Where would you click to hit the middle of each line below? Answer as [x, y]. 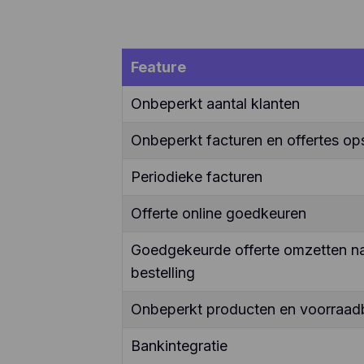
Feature [158, 67]
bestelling [162, 273]
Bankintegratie [179, 346]
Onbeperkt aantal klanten [215, 104]
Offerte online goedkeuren [218, 214]
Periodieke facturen [196, 177]
